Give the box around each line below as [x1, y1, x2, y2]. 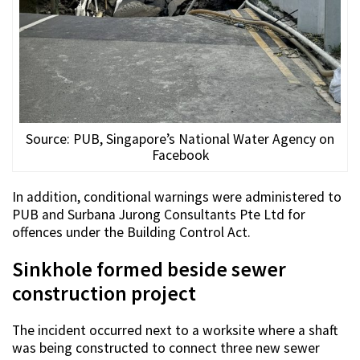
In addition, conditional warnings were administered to [12, 188, 342, 207]
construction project [12, 280, 196, 307]
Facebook [151, 146, 209, 165]
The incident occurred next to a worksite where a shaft [12, 321, 337, 340]
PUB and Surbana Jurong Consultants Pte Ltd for [12, 206, 305, 224]
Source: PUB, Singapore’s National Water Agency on [26, 130, 334, 149]
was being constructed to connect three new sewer [12, 339, 320, 358]
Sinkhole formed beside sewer [12, 256, 286, 283]
